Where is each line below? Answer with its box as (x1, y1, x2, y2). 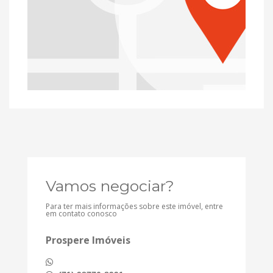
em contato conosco (46, 208, 117, 219)
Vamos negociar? (46, 177, 174, 196)
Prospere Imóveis (46, 233, 130, 247)
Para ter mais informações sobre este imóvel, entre (46, 201, 223, 212)
